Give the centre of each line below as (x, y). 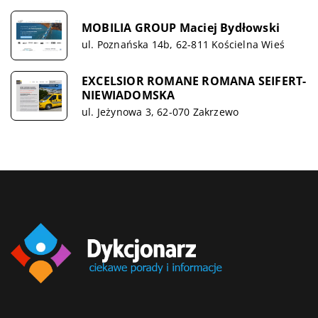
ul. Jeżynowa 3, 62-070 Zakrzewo (160, 111)
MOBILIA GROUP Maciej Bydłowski (181, 27)
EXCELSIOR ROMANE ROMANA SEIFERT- (194, 81)
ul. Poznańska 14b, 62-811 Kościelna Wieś (183, 44)
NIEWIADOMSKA (128, 95)
